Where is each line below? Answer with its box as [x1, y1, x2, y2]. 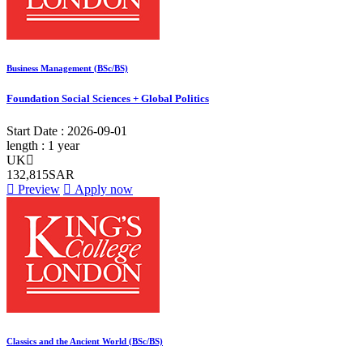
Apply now [71, 181, 133, 196]
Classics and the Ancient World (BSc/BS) [6, 335, 163, 346]
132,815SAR [6, 167, 75, 181]
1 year [48, 138, 79, 152]
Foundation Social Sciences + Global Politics [6, 92, 209, 105]
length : [6, 138, 48, 152]
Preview [15, 181, 60, 196]
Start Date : [6, 123, 67, 138]
